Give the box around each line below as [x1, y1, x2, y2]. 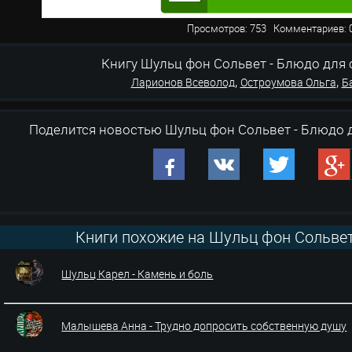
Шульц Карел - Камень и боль [61, 266, 214, 281]
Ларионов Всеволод [130, 75, 235, 90]
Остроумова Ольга [240, 75, 336, 90]
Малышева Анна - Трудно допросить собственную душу [61, 318, 347, 333]
